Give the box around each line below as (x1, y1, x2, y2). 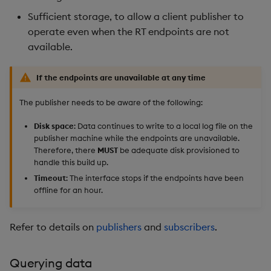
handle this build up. (34, 157, 108, 167)
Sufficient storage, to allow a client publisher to (28, 10, 244, 22)
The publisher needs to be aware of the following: (19, 97, 203, 107)
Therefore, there (34, 145, 97, 155)
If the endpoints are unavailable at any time (36, 73, 206, 82)
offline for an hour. (34, 185, 103, 195)
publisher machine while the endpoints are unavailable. (34, 132, 240, 143)
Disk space (34, 120, 74, 131)
